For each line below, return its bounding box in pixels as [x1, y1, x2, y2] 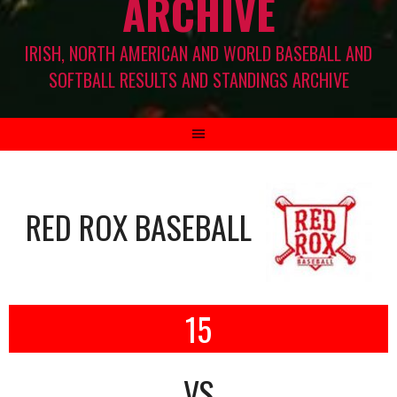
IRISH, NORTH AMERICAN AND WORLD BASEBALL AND [25, 39, 372, 66]
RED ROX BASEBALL [25, 202, 252, 250]
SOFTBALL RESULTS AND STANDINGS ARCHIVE [48, 66, 349, 93]
